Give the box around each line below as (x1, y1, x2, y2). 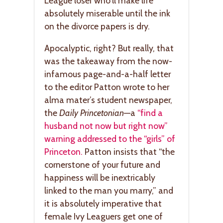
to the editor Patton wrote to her (44, 81, 169, 92)
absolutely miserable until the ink (44, 8, 170, 19)
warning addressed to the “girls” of (44, 133, 175, 144)
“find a (135, 107, 163, 118)
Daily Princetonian (59, 107, 124, 118)
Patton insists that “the (83, 146, 175, 157)
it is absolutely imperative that (44, 198, 162, 209)
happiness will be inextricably (44, 172, 155, 183)
